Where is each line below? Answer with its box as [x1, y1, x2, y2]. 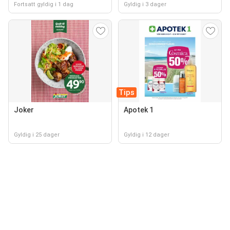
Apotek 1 [124, 106, 154, 114]
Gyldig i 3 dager [124, 1, 166, 8]
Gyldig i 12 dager [124, 131, 169, 138]
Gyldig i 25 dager [14, 131, 60, 138]
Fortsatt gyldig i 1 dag [14, 1, 73, 8]
